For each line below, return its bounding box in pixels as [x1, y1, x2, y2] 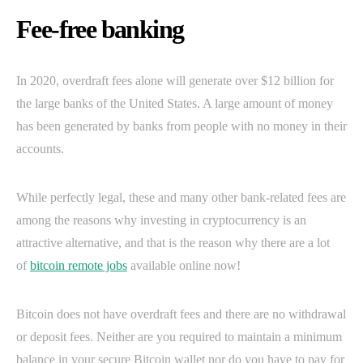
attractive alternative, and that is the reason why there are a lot [16, 236, 330, 250]
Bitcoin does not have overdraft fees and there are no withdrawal [16, 307, 346, 322]
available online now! [127, 258, 241, 273]
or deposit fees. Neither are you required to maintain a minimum [16, 330, 342, 344]
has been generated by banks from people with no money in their [16, 119, 347, 134]
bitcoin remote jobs [30, 258, 127, 273]
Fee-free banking [16, 15, 184, 45]
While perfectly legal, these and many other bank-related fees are [16, 190, 346, 205]
